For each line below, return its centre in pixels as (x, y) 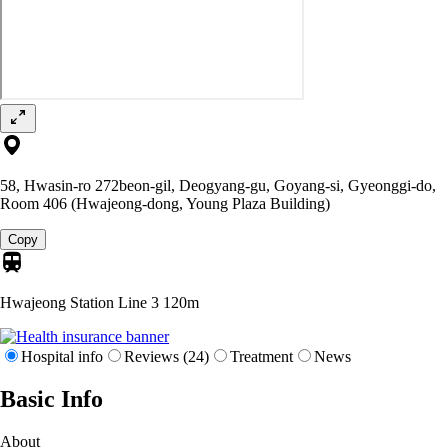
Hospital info (62, 356)
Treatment (261, 356)
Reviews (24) (166, 356)
